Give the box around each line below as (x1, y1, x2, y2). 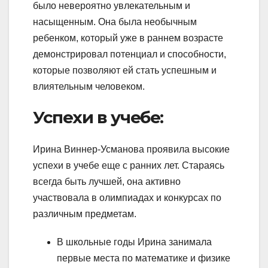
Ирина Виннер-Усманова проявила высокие (33, 144, 230, 154)
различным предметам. (33, 208, 136, 219)
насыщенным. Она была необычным (33, 16, 197, 27)
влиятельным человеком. (33, 81, 145, 92)
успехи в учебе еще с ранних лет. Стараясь (33, 160, 224, 170)
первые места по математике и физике (57, 252, 230, 263)
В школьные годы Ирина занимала (57, 236, 212, 247)
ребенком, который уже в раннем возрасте (33, 32, 223, 43)
